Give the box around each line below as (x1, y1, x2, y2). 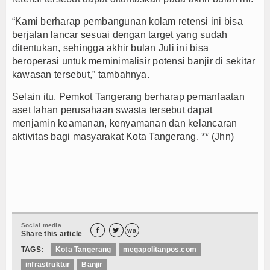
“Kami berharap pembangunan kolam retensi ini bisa (12, 16, 243, 27)
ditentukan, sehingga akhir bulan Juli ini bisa (12, 42, 209, 53)
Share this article (21, 229, 83, 238)
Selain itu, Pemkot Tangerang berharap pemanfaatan (12, 91, 245, 102)
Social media (21, 221, 61, 228)
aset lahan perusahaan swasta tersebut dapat (12, 104, 213, 115)
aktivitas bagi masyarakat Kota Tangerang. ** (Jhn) (12, 131, 234, 142)
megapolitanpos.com (122, 245, 196, 254)
